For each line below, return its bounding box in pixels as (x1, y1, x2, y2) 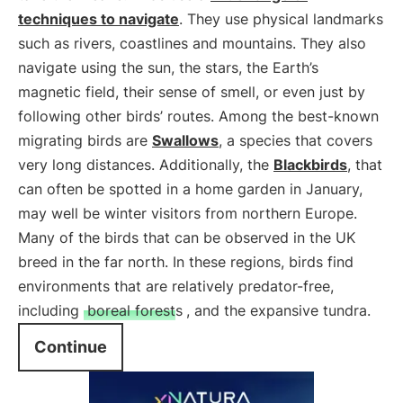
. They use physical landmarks (179, 10, 383, 28)
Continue (34, 337, 107, 356)
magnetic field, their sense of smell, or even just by (18, 83, 365, 101)
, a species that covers (219, 131, 372, 149)
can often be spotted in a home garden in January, (18, 180, 363, 198)
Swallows (152, 131, 219, 149)
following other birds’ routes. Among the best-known (18, 107, 379, 125)
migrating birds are (18, 131, 152, 149)
